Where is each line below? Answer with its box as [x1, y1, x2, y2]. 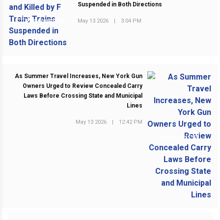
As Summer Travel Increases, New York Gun [14, 72, 142, 80]
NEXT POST [160, 135, 189, 141]
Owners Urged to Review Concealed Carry [22, 82, 142, 89]
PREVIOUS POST [25, 18, 67, 24]
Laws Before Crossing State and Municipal [23, 92, 142, 99]
